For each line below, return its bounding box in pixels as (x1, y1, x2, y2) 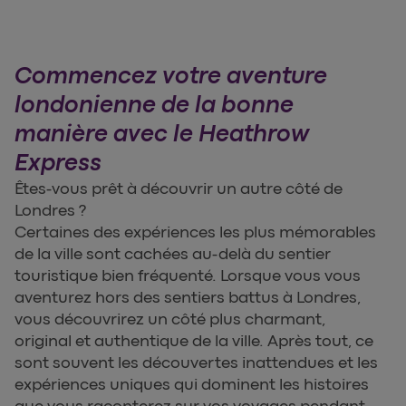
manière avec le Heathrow (14, 120, 309, 147)
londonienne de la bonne (14, 91, 294, 118)
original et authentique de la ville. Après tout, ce (14, 331, 373, 350)
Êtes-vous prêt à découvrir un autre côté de (14, 179, 343, 198)
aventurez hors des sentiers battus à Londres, (14, 287, 361, 306)
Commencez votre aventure (14, 62, 327, 89)
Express (14, 149, 101, 176)
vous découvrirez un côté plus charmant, (14, 309, 325, 328)
